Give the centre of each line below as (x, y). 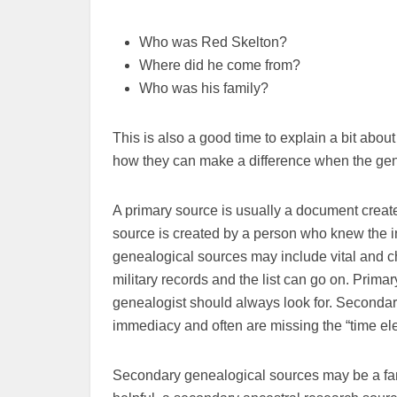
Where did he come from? (220, 65)
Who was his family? (204, 88)
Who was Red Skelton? (213, 42)
